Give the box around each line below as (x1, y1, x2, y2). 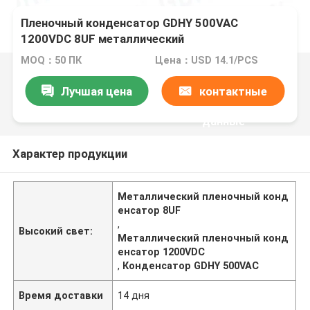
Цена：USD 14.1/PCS (154, 55, 258, 66)
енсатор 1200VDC (118, 246, 206, 257)
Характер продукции (12, 146, 127, 161)
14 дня (118, 289, 150, 301)
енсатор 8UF (118, 204, 181, 216)
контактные (199, 84, 267, 98)
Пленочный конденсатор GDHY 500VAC (21, 16, 239, 30)
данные (201, 113, 245, 128)
